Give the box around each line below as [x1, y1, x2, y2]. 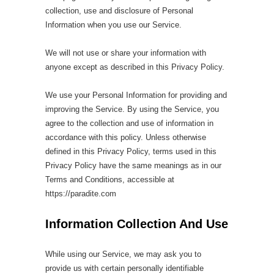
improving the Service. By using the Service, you [45, 105, 219, 114]
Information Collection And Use [45, 217, 228, 231]
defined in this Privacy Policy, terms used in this [45, 147, 217, 156]
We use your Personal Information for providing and [45, 91, 227, 100]
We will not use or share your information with [45, 48, 206, 57]
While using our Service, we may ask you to [45, 250, 201, 259]
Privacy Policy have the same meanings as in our [45, 161, 221, 170]
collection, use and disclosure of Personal [45, 6, 193, 15]
